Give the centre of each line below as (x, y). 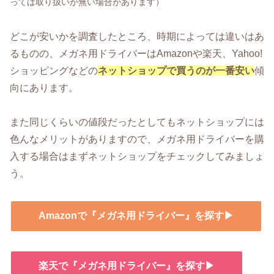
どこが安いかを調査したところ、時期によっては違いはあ (137, 36)
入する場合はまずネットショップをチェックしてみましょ (137, 157)
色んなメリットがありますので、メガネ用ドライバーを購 (137, 139)
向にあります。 (44, 87)
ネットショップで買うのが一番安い (176, 70)
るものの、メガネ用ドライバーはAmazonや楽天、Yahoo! (136, 53)
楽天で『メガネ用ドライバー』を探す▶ (127, 265)
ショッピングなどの (54, 70)
